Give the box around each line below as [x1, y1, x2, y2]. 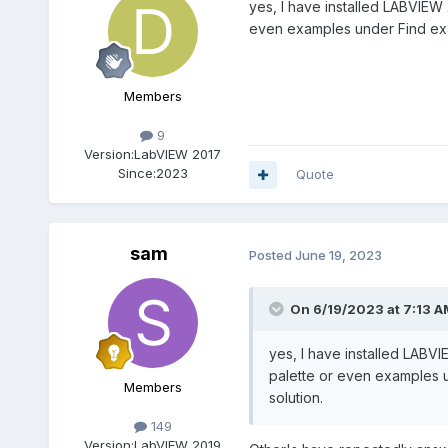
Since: [117, 165, 156, 182]
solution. [268, 389, 323, 407]
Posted [248, 246, 295, 263]
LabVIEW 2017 [134, 146, 222, 163]
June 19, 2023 [294, 246, 382, 263]
